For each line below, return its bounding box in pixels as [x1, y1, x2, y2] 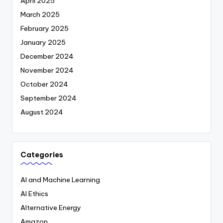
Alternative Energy [20, 203, 81, 213]
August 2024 [20, 108, 63, 117]
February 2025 [20, 24, 69, 33]
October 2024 [20, 80, 68, 89]
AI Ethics [20, 189, 48, 199]
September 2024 [20, 94, 77, 103]
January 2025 [20, 38, 66, 47]
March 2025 [20, 10, 60, 19]
